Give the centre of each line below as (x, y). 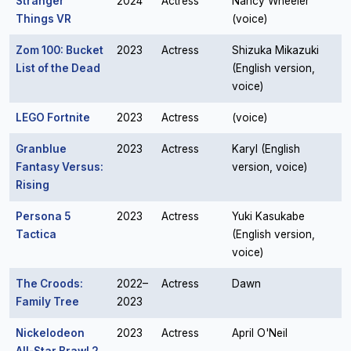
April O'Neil (260, 333)
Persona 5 (43, 216)
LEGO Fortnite (53, 118)
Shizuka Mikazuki (275, 50)
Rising (33, 185)
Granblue (41, 149)
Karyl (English (266, 149)
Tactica (36, 234)
